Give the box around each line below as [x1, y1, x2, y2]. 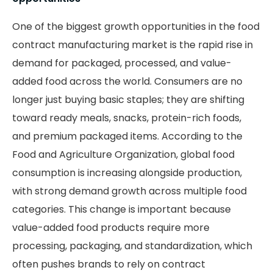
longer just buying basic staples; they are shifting [12, 93, 244, 107]
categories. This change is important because [12, 202, 231, 217]
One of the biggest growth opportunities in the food [12, 19, 260, 34]
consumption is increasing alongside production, [12, 166, 242, 180]
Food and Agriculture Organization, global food [12, 147, 235, 162]
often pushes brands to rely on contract [12, 257, 205, 272]
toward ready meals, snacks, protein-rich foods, [12, 111, 241, 126]
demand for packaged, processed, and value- [12, 56, 232, 71]
